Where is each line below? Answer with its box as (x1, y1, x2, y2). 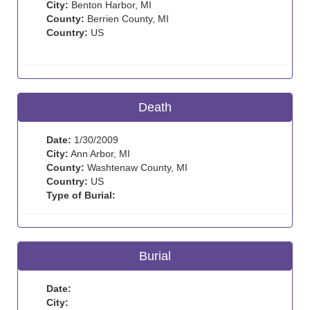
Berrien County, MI (84, 13, 169, 24)
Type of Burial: (46, 190, 116, 201)
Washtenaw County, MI (84, 162, 188, 173)
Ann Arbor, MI (69, 148, 130, 159)
